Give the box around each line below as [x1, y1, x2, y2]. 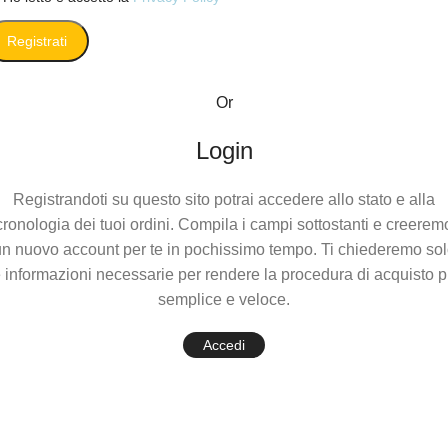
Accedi [203, 337, 245, 353]
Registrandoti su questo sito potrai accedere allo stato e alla [13, 191, 435, 208]
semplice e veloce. [158, 291, 290, 308]
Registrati [7, 33, 67, 49]
